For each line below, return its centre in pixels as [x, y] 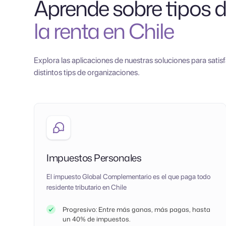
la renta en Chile [104, 31]
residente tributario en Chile [87, 187]
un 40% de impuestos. [97, 219]
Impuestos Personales [94, 157]
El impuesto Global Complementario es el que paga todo [129, 176]
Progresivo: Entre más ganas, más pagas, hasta [137, 209]
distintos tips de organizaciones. [87, 72]
